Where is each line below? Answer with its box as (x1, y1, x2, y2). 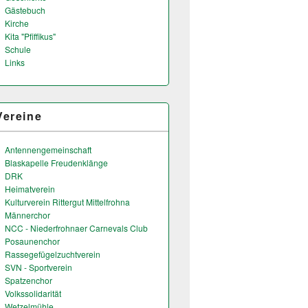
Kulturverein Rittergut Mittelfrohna (5, 196, 130, 208)
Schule (5, 43, 31, 55)
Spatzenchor (5, 274, 52, 286)
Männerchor (5, 209, 50, 221)
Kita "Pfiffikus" (5, 30, 56, 42)
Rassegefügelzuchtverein (5, 248, 100, 260)
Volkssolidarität (5, 287, 61, 299)
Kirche (5, 17, 29, 29)
